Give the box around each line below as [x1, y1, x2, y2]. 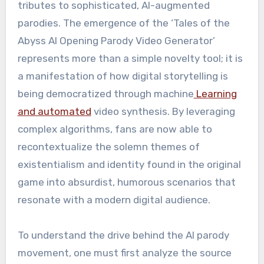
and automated [17, 105, 91, 118]
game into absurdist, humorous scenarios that [17, 176, 236, 189]
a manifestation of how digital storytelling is [17, 70, 228, 82]
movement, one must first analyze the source [17, 247, 232, 259]
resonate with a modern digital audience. [17, 194, 210, 206]
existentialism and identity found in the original [17, 159, 241, 171]
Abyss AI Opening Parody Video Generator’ [17, 35, 215, 47]
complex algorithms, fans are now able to [17, 123, 212, 136]
